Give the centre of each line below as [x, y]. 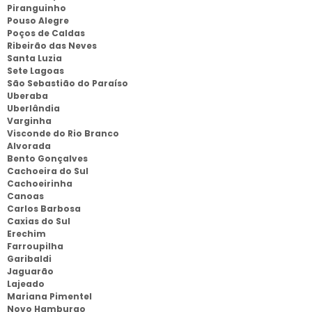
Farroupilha [35, 246]
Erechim [26, 234]
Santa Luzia [34, 58]
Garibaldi [29, 259]
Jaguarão [30, 271]
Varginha [29, 121]
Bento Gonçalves [47, 158]
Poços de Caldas [46, 33]
